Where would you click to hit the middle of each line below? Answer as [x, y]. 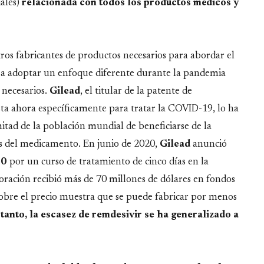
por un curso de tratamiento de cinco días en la [108, 162]
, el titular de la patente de [136, 91]
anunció [210, 144]
